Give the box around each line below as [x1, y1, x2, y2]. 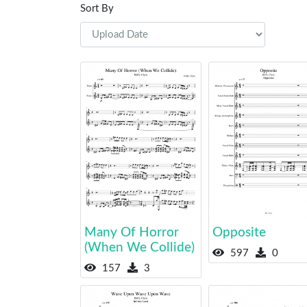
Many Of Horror [84, 225, 179, 239]
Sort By [80, 3, 114, 14]
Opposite [212, 225, 266, 239]
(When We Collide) [84, 241, 195, 254]
